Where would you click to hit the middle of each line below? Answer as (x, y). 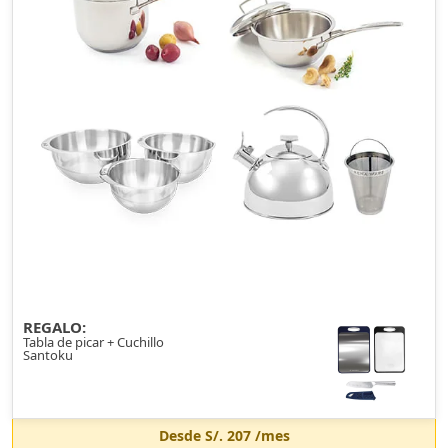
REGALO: (54, 327)
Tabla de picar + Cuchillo (93, 342)
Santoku (48, 355)
